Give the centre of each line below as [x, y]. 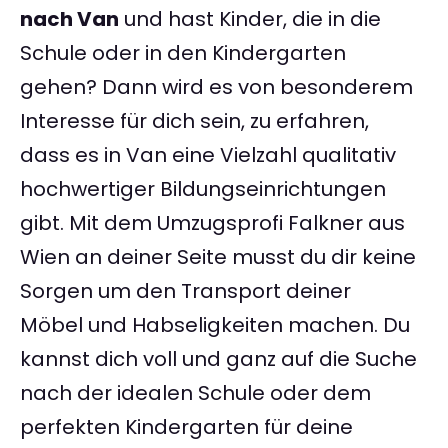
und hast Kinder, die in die [250, 19]
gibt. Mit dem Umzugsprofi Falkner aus [212, 223]
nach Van [69, 19]
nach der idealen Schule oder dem [195, 393]
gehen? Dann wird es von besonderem [216, 87]
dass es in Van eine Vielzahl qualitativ [208, 155]
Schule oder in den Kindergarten [183, 53]
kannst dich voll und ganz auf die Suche [218, 359]
